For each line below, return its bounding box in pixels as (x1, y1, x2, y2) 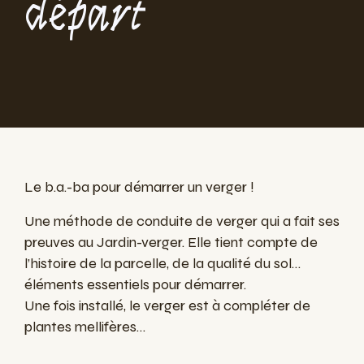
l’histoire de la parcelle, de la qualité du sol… (24, 254, 301, 273)
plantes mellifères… (24, 318, 145, 336)
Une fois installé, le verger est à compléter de (24, 297, 310, 315)
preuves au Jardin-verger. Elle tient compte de (24, 233, 318, 252)
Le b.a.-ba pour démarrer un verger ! (24, 178, 254, 197)
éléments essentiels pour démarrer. (24, 275, 246, 294)
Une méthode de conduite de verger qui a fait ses (24, 212, 340, 231)
